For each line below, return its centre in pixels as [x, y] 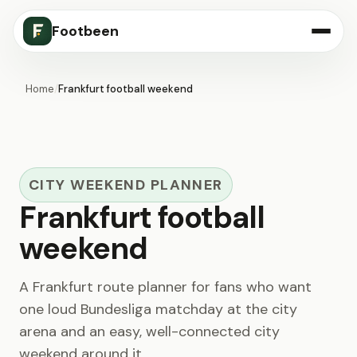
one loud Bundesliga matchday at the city [158, 309]
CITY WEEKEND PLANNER [126, 185]
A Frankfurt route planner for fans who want [165, 287]
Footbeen [85, 31]
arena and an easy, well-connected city [149, 331]
